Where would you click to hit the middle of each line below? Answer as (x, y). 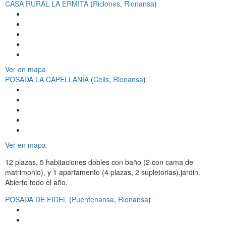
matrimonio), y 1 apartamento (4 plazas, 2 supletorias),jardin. (103, 172)
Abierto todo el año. (36, 182)
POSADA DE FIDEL (36, 200)
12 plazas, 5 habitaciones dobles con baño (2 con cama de (99, 162)
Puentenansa (93, 200)
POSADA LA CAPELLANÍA (47, 79)
